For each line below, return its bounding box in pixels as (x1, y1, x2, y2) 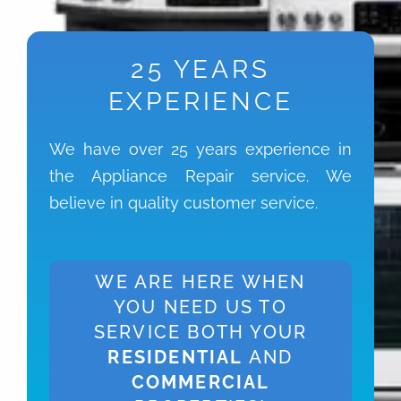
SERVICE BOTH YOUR (93, 320, 308, 343)
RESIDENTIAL (107, 346, 249, 368)
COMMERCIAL (131, 371, 270, 393)
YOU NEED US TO (114, 295, 287, 318)
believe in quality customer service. (49, 192, 318, 212)
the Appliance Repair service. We (49, 166, 352, 185)
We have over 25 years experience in (49, 139, 352, 158)
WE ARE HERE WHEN (95, 270, 306, 293)
